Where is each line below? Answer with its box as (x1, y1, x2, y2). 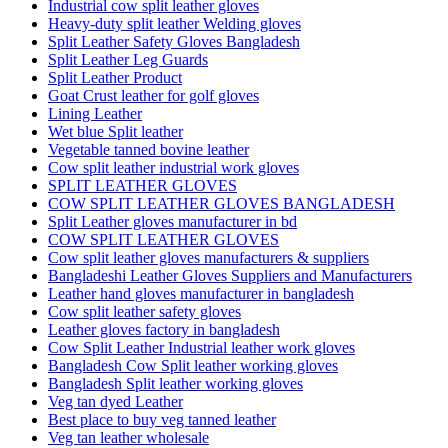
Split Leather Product (48, 68, 182, 86)
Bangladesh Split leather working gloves (48, 374, 303, 392)
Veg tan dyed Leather (48, 392, 183, 410)
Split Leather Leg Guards (48, 50, 208, 68)
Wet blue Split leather (48, 122, 183, 140)
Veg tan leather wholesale (48, 428, 209, 446)
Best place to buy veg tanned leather (48, 410, 276, 428)
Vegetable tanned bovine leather (48, 140, 249, 158)
